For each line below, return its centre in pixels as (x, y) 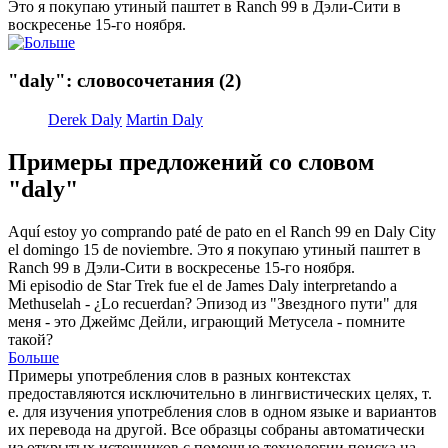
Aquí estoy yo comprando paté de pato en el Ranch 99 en (191, 231)
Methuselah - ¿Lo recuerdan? (100, 303)
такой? (30, 339)
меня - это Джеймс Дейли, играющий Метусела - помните (206, 321)
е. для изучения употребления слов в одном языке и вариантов (222, 411)
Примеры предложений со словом (191, 161)
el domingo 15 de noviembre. (100, 249)
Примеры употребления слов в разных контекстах (179, 375)
